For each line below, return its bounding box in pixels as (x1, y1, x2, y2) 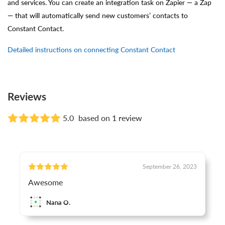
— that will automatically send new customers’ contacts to (8, 12, 188, 19)
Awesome (28, 178, 63, 187)
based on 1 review (78, 114, 143, 123)
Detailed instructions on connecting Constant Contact (8, 46, 175, 53)
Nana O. (46, 199, 71, 205)
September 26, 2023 (143, 163, 197, 170)
